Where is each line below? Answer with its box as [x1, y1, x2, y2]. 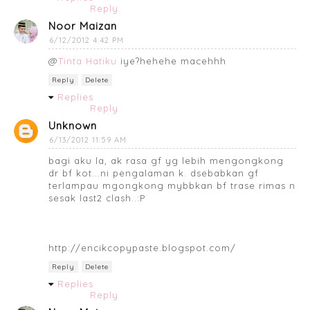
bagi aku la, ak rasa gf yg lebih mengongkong [48, 154, 284, 166]
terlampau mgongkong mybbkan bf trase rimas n [48, 179, 295, 191]
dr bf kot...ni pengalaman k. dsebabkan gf [48, 167, 259, 179]
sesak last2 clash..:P [48, 192, 145, 203]
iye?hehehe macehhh [117, 55, 226, 66]
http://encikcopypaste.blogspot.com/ [48, 241, 236, 253]
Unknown [48, 118, 97, 132]
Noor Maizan [48, 19, 117, 33]
